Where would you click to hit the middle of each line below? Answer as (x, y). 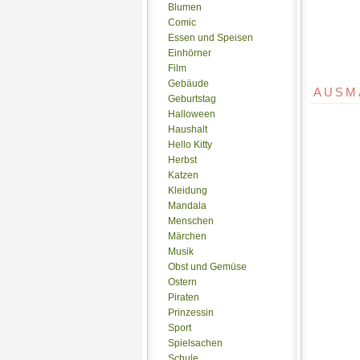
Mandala (187, 206)
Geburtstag (192, 99)
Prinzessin (191, 313)
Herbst (182, 160)
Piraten (184, 297)
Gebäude (188, 84)
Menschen (191, 221)
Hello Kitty (190, 145)
